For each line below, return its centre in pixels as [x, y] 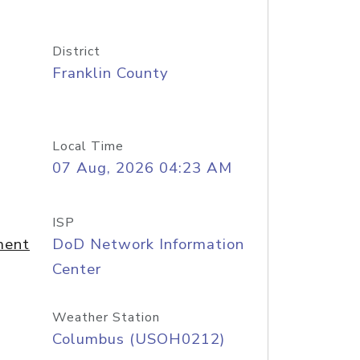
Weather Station [106, 317]
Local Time [88, 146]
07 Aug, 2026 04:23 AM [142, 168]
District [76, 51]
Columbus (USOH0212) [138, 339]
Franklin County [110, 73]
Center [76, 269]
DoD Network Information [148, 244]
